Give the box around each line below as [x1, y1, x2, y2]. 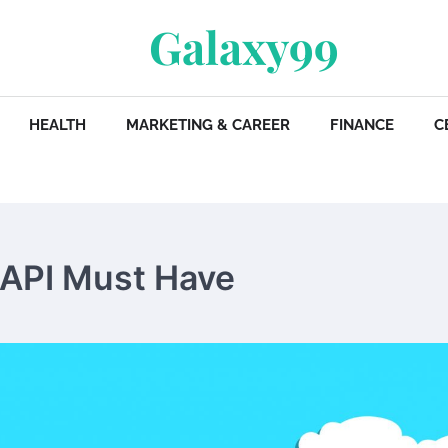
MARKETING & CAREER [126, 116, 290, 134]
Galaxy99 [149, 16, 339, 76]
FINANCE [330, 116, 394, 134]
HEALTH [29, 116, 86, 134]
